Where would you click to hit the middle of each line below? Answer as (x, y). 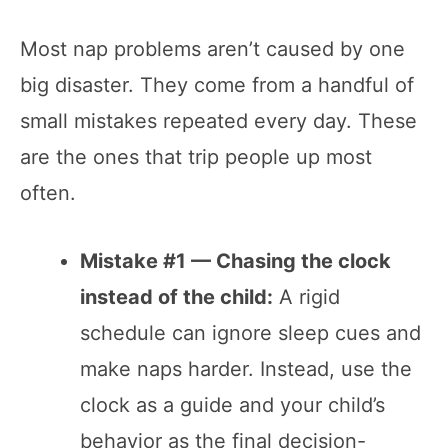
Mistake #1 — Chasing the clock (235, 260)
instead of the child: (176, 296)
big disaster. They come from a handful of (217, 84)
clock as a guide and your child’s (232, 404)
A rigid (306, 296)
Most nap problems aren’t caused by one (212, 48)
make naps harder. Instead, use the (246, 368)
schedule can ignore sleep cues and (250, 332)
